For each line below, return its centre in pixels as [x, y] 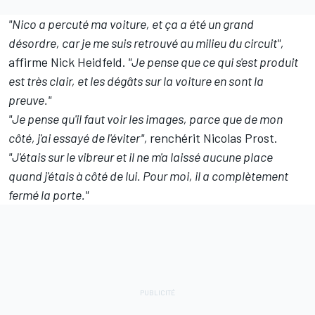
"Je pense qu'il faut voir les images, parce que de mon [146, 119]
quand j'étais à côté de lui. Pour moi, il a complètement [148, 176]
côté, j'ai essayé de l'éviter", [79, 138]
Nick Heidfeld [86, 62]
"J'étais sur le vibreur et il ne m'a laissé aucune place [141, 157]
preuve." [30, 100]
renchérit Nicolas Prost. [214, 138]
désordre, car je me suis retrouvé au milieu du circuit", [146, 43]
